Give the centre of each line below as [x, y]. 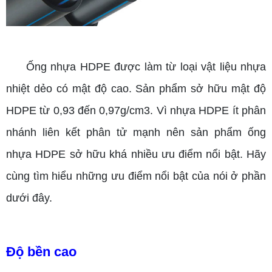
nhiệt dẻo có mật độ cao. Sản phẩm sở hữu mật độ [136, 89]
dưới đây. [29, 198]
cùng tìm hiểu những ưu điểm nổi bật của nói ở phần [136, 176]
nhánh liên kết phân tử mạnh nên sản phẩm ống [136, 133]
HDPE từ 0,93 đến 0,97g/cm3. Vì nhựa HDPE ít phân [136, 111]
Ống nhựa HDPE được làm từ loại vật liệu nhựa [146, 67]
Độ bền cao [41, 252]
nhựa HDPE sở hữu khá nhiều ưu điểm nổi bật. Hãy [136, 155]
